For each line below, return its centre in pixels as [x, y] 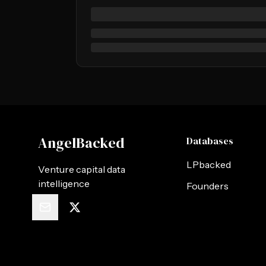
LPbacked [208, 164]
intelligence [64, 183]
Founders [207, 186]
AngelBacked [81, 143]
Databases [210, 141]
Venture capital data [82, 169]
